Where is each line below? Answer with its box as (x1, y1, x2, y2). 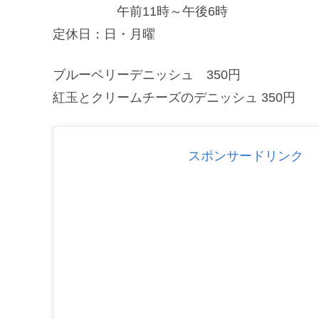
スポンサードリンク (188, 149, 303, 164)
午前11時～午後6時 (53, 4, 228, 19)
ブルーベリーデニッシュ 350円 (53, 68, 241, 82)
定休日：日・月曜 (53, 26, 155, 41)
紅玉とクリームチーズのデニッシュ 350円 (53, 90, 296, 105)
